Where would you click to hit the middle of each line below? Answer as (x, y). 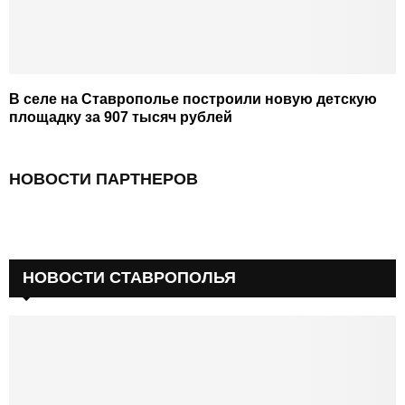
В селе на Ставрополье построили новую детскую (193, 99)
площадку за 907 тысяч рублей (121, 117)
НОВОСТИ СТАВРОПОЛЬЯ (129, 277)
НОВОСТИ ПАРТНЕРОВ (104, 179)
